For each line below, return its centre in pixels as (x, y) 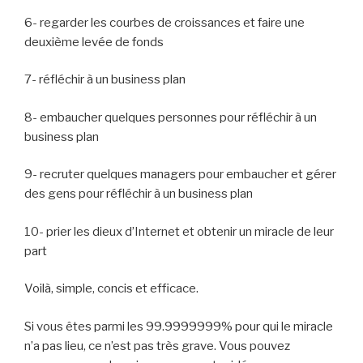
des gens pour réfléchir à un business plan (139, 194)
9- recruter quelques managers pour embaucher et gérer (180, 175)
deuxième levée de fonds (94, 42)
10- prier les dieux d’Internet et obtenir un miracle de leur (179, 231)
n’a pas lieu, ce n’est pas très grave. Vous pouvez (157, 346)
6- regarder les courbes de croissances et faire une (164, 22)
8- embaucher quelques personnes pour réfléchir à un (171, 117)
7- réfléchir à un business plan (105, 80)
